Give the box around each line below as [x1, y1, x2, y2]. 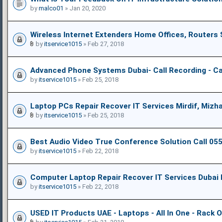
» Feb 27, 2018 [82, 40, 124, 48]
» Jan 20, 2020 [63, 4, 106, 12]
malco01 [39, 4, 63, 12]
